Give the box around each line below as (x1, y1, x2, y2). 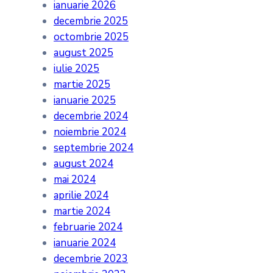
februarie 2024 (54, 220, 122, 235)
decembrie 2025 (54, 14, 128, 29)
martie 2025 (54, 77, 110, 92)
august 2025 (54, 46, 113, 60)
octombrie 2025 (54, 30, 129, 44)
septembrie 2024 (54, 141, 133, 155)
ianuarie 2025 (54, 93, 116, 108)
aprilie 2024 (54, 188, 108, 203)
